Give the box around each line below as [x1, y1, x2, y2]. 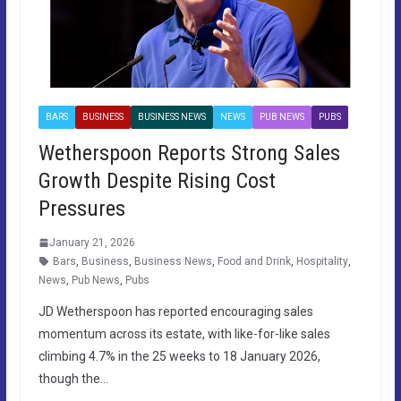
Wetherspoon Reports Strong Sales [38, 140, 340, 166]
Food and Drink [217, 254, 291, 268]
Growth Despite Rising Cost [38, 167, 276, 193]
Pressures [38, 195, 125, 221]
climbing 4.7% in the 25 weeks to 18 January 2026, [38, 348, 320, 363]
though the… [38, 371, 108, 386]
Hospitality [295, 254, 348, 268]
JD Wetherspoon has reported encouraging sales [38, 303, 313, 319]
